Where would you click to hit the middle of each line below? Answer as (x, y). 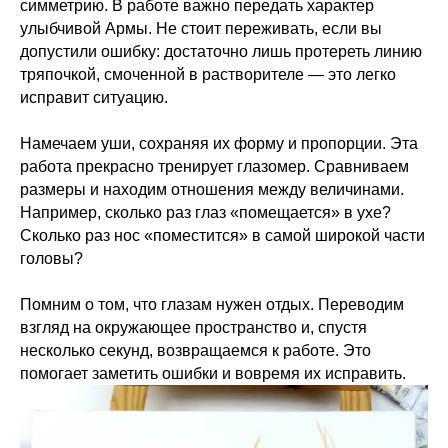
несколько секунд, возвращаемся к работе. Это (195, 350)
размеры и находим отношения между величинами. (212, 189)
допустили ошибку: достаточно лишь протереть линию (221, 51)
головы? (51, 258)
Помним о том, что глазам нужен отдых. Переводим (212, 304)
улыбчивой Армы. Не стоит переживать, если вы (201, 28)
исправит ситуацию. (94, 97)
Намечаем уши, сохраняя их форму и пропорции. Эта (219, 143)
